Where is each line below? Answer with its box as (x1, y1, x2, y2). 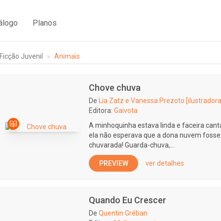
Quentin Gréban (99, 209, 147, 217)
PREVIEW (99, 159, 128, 167)
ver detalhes (146, 159, 184, 167)
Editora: (89, 107, 112, 114)
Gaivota (114, 107, 138, 114)
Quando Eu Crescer (89, 195, 166, 205)
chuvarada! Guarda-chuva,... (89, 141, 175, 149)
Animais (54, 52, 80, 60)
